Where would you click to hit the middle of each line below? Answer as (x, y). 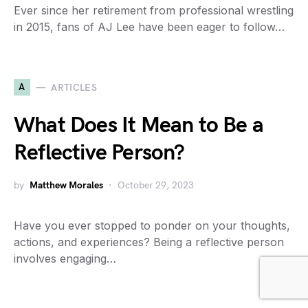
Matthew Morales (66, 185)
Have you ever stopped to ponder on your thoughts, (152, 225)
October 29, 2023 (156, 185)
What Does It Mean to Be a (139, 125)
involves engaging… (65, 258)
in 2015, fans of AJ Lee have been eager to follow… (149, 27)
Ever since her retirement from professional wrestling (154, 10)
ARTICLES (74, 87)
